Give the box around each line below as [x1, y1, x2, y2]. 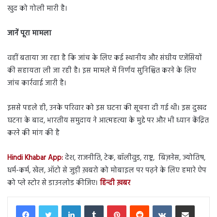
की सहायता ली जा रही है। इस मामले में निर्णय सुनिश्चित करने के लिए [7, 65, 196, 77]
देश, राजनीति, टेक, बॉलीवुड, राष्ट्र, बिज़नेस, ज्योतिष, [65, 152, 205, 164]
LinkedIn [80, 200, 103, 210]
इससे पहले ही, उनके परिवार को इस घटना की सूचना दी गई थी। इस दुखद [7, 102, 207, 114]
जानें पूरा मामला [7, 28, 51, 40]
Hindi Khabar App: [7, 152, 63, 164]
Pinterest [126, 200, 149, 210]
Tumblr [103, 200, 123, 210]
